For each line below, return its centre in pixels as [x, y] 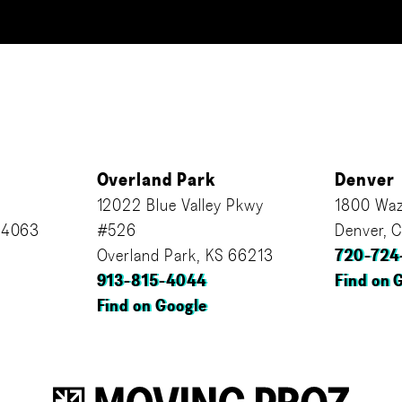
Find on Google [152, 307]
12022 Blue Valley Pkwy [180, 206]
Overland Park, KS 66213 [185, 257]
